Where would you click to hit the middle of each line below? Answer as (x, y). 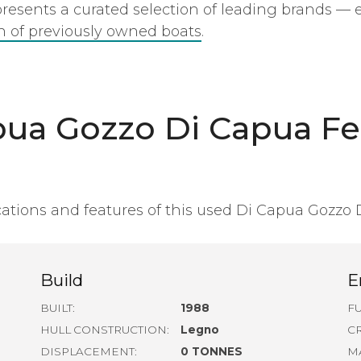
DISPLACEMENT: (89, 351)
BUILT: (58, 308)
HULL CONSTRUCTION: (105, 329)
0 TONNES (211, 351)
